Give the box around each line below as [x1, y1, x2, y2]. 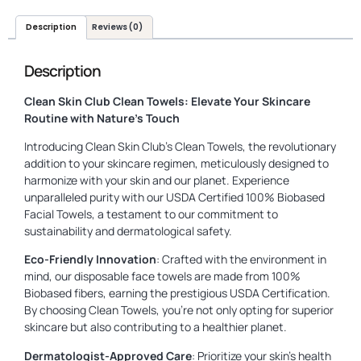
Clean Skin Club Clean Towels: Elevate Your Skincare [24, 93, 310, 109]
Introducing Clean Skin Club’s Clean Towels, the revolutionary [24, 139, 336, 155]
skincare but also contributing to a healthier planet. [24, 319, 287, 335]
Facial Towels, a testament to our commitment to [24, 206, 278, 222]
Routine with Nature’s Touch [24, 110, 180, 126]
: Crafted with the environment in [156, 251, 326, 268]
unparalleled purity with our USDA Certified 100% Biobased [24, 189, 325, 205]
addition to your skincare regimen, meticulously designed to [24, 156, 329, 172]
